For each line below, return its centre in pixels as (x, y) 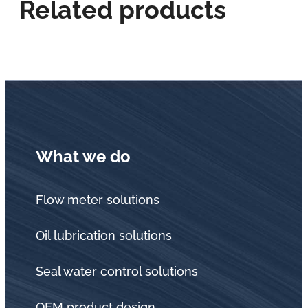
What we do (83, 156)
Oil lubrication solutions (104, 235)
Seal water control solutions (117, 271)
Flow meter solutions (98, 200)
